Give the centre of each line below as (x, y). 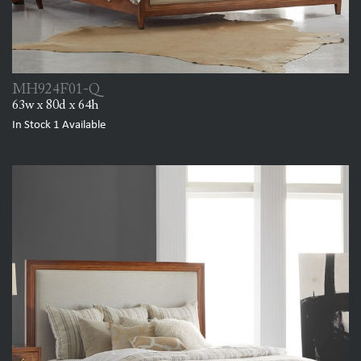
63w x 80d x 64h (56, 105)
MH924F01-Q (56, 90)
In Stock (33, 125)
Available (83, 125)
